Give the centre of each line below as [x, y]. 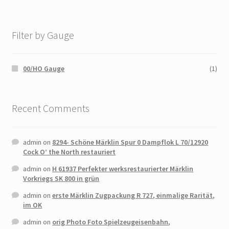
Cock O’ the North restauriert [70, 152]
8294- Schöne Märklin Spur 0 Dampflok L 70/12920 [130, 142]
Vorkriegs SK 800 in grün [61, 178]
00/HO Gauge [44, 69]
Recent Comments [50, 108]
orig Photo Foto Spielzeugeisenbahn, [111, 222]
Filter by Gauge [43, 35]
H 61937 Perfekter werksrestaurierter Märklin [123, 168]
